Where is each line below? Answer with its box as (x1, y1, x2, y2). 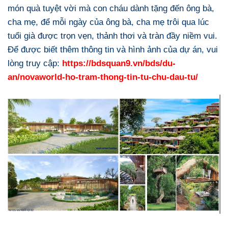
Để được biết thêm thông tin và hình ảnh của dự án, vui (8, 44, 218, 54)
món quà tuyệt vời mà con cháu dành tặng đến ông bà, (8, 3, 214, 13)
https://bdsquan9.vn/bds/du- (62, 58, 176, 68)
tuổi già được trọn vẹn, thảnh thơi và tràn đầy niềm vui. (8, 30, 217, 41)
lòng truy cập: (8, 58, 62, 68)
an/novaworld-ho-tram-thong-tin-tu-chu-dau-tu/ (8, 71, 198, 82)
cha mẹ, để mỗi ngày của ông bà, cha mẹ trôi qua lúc (8, 16, 209, 27)
